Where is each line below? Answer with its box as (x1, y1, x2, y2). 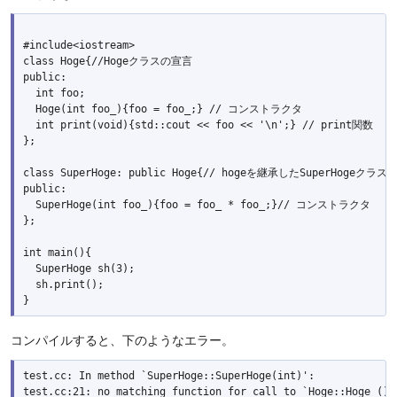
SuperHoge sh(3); (23, 262, 135, 276)
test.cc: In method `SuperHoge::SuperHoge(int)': (23, 370, 315, 383)
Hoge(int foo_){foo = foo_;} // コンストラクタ (23, 103, 302, 116)
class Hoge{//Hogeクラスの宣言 (23, 55, 192, 68)
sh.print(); (23, 278, 104, 292)
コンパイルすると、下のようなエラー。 (11, 332, 234, 348)
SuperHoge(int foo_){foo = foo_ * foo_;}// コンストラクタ (23, 198, 370, 212)
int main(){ (23, 246, 91, 260)
